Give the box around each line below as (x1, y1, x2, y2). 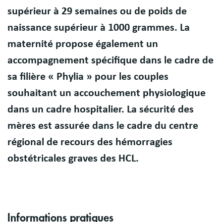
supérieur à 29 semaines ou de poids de (7, 5, 187, 17)
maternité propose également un (7, 38, 158, 50)
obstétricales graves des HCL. (7, 153, 139, 164)
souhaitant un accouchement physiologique (7, 87, 206, 99)
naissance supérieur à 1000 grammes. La (7, 22, 190, 33)
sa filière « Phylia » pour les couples (7, 71, 168, 82)
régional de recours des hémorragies (7, 136, 172, 148)
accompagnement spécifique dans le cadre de (7, 55, 214, 66)
